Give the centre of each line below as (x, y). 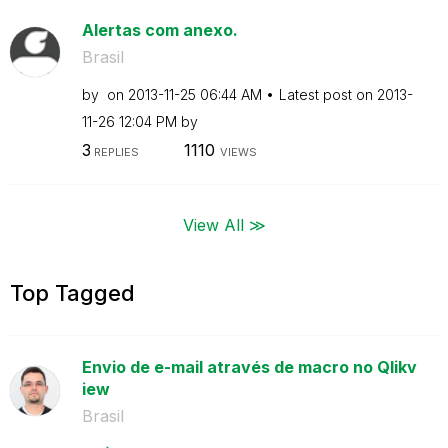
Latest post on (327, 94)
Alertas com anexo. (159, 29)
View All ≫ (224, 224)
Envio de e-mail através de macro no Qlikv (249, 366)
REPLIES (114, 152)
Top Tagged (72, 292)
